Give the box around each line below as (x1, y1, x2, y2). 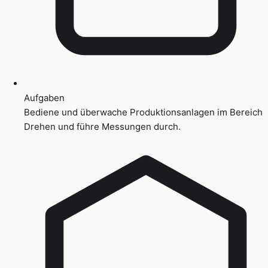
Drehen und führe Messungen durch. (24, 120, 181, 132)
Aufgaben (24, 92, 65, 103)
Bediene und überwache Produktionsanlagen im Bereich (24, 106, 263, 118)
